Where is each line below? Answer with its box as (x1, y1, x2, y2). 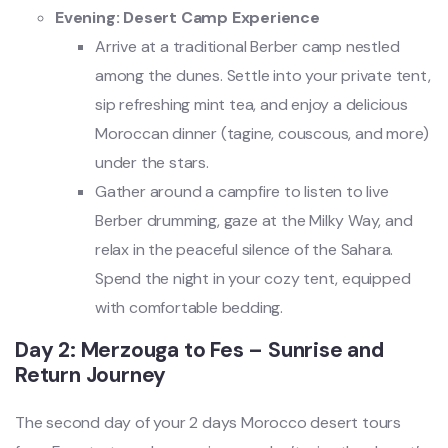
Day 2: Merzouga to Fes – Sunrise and (15, 335, 384, 364)
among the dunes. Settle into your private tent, (95, 64, 431, 86)
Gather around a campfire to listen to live (95, 180, 389, 202)
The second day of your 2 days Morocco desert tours (15, 411, 401, 433)
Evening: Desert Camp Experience (55, 6, 320, 28)
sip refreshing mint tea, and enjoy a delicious (95, 93, 408, 115)
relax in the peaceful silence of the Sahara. (95, 238, 394, 260)
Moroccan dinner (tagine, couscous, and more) (95, 122, 430, 144)
